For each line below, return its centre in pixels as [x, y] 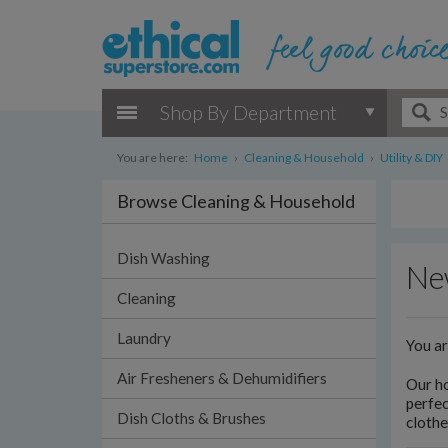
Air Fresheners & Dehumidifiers [222, 378]
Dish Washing [163, 258]
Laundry [144, 338]
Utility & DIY [411, 157]
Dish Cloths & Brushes [191, 418]
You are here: [152, 157]
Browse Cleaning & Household [236, 201]
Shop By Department [248, 111]
